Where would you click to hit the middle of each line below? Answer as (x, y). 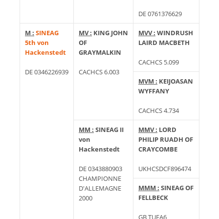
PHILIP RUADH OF (166, 139)
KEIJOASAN (176, 81)
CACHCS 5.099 (159, 62)
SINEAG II (109, 129)
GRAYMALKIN (100, 52)
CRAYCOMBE (158, 149)
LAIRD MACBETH (164, 42)
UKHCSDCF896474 (165, 168)
